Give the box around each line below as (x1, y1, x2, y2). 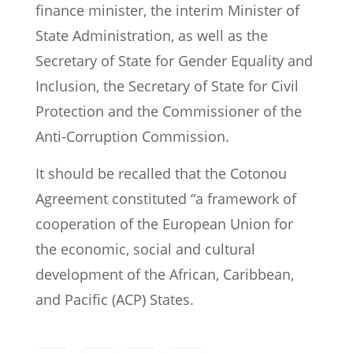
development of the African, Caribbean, (35, 265, 294, 284)
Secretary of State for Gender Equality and (35, 51, 313, 71)
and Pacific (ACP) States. (35, 290, 194, 310)
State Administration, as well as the (35, 26, 268, 46)
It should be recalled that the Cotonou (35, 164, 287, 184)
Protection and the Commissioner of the (35, 102, 302, 121)
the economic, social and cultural (35, 240, 255, 259)
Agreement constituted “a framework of (35, 189, 296, 209)
